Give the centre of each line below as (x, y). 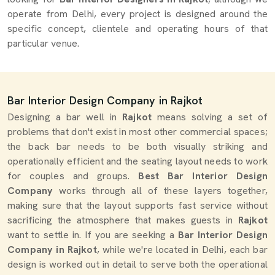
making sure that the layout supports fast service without (137, 205)
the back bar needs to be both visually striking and (137, 146)
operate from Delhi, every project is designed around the (137, 14)
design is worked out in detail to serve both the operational (137, 264)
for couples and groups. (73, 176)
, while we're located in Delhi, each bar (182, 250)
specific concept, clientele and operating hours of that (137, 29)
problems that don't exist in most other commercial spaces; (137, 132)
